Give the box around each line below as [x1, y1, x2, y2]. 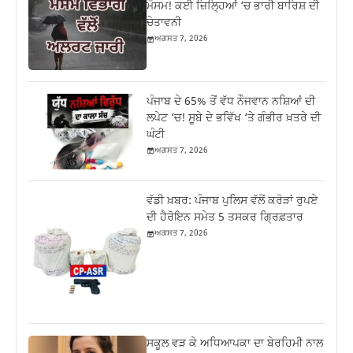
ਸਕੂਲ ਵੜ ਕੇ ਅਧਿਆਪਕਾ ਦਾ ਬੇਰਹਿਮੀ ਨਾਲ [147, 336, 324, 351]
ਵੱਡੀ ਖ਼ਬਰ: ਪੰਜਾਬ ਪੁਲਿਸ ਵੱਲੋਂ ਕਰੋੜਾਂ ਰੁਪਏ [147, 194, 318, 210]
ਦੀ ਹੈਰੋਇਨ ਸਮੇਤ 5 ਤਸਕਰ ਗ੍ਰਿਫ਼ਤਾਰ [147, 210, 304, 226]
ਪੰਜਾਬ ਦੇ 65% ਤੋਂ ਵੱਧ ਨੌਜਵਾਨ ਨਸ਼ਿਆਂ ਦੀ [147, 94, 316, 110]
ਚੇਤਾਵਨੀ [147, 16, 182, 32]
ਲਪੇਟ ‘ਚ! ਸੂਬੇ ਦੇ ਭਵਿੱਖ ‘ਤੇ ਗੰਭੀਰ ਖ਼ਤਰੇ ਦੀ [147, 110, 321, 126]
